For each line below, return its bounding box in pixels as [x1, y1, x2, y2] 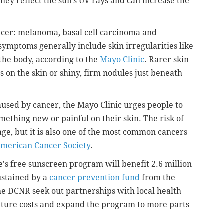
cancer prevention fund [49, 172, 140, 182]
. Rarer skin [144, 54, 189, 64]
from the [140, 172, 175, 182]
